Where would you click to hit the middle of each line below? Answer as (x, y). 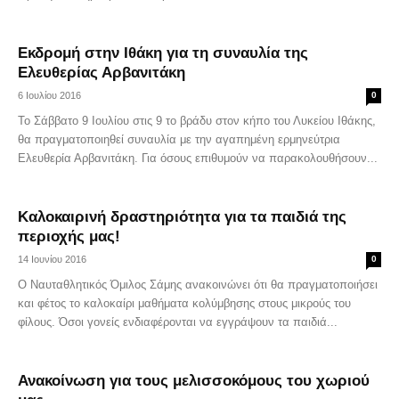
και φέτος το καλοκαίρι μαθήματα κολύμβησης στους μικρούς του (184, 303)
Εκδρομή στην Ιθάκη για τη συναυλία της (163, 53)
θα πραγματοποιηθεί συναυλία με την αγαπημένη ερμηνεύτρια (179, 139)
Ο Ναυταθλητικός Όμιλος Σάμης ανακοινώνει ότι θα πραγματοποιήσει (198, 285)
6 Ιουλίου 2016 (49, 95)
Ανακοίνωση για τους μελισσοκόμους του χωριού (194, 381)
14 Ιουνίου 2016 (52, 259)
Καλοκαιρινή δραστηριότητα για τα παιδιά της (182, 217)
